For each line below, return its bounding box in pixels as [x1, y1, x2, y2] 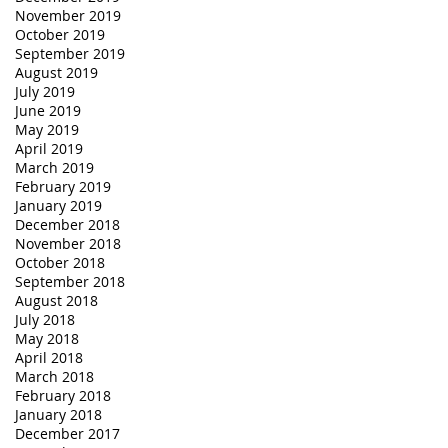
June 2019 [15, 100, 81, 120]
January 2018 [15, 404, 102, 424]
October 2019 [15, 24, 105, 44]
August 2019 [15, 62, 98, 82]
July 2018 [15, 309, 75, 329]
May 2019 [15, 119, 79, 139]
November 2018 [15, 233, 121, 253]
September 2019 [15, 43, 125, 63]
